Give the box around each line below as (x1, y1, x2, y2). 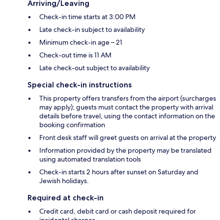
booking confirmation (39, 120, 105, 129)
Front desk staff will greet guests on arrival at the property (39, 133, 216, 142)
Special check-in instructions (27, 80, 132, 89)
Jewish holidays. (39, 176, 89, 185)
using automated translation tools (39, 154, 141, 164)
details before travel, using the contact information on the (39, 111, 215, 120)
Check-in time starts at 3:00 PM (39, 12, 136, 21)
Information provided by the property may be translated (39, 145, 212, 155)
